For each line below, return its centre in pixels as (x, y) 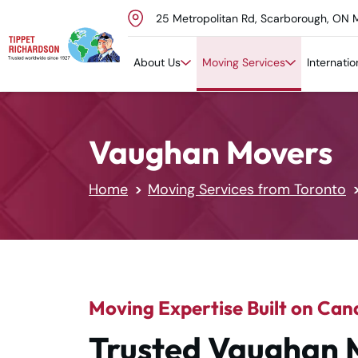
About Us (157, 62)
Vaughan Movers (211, 152)
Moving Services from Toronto (247, 189)
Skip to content (77, 32)
